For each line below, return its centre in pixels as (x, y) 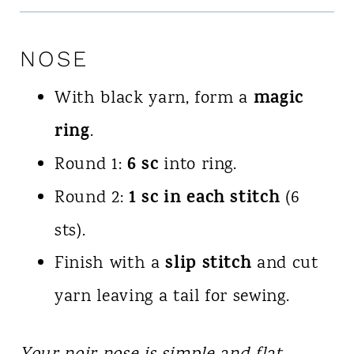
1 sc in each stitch (204, 200)
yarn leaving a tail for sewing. (172, 298)
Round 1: (90, 166)
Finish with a (110, 264)
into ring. (198, 166)
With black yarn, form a (154, 99)
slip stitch (209, 265)
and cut (285, 264)
